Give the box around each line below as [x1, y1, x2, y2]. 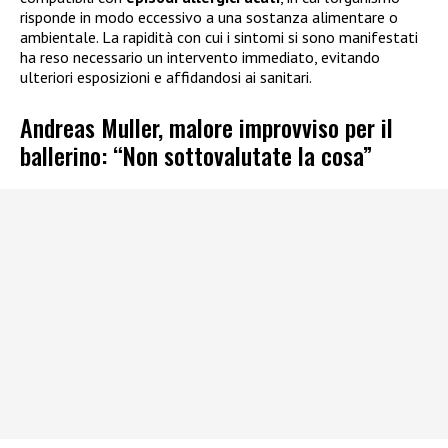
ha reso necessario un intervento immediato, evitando [20, 46, 380, 67]
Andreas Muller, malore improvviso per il [20, 109, 393, 146]
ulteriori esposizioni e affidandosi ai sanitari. [20, 66, 312, 87]
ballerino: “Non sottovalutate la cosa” [20, 137, 372, 174]
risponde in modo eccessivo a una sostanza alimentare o [20, 6, 398, 27]
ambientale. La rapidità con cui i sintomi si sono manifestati [20, 26, 418, 47]
